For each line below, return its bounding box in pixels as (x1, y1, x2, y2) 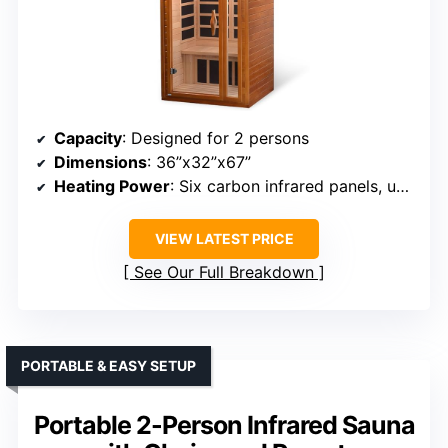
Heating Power (54, 176, 170, 197)
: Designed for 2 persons (122, 128, 309, 149)
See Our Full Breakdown (134, 262, 314, 283)
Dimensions (54, 152, 147, 173)
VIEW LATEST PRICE (154, 230, 294, 248)
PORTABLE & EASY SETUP (21, 357, 196, 375)
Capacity (54, 128, 122, 149)
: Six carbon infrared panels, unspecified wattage (170, 176, 396, 197)
